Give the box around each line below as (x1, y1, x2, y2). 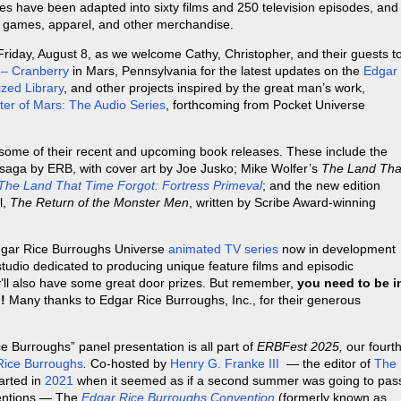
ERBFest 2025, (257, 339, 343, 354)
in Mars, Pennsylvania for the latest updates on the (69, 64, 363, 79)
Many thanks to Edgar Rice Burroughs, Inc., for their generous (5, 293, 361, 308)
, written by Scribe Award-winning (189, 195, 376, 210)
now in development (278, 242, 396, 257)
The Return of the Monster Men (10, 195, 189, 210)
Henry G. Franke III (170, 356, 279, 371)
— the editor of (279, 356, 374, 371)
